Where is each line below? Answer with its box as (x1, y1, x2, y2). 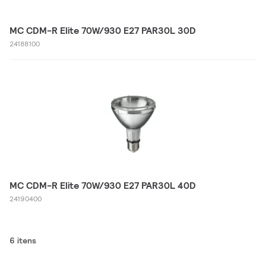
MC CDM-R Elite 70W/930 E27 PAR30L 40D (9, 179, 196, 192)
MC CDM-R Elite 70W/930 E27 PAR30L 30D (9, 24, 196, 37)
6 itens (9, 235, 36, 246)
